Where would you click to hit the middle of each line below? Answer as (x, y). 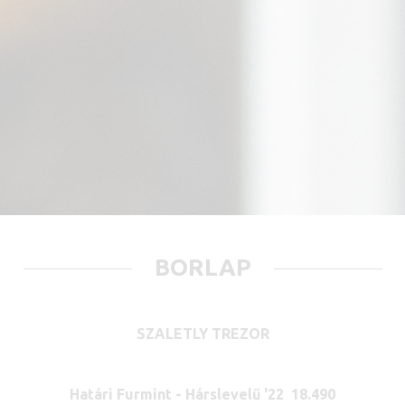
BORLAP (202, 267)
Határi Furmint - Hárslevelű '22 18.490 (202, 394)
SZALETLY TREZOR (202, 334)
